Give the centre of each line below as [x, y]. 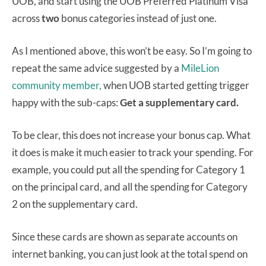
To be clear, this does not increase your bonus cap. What [131, 135]
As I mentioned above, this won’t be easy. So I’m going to [132, 51]
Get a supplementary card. [179, 103]
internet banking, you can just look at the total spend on [130, 254]
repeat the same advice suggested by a [96, 68]
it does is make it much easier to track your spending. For [133, 153]
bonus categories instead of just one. [138, 18]
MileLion [200, 68]
